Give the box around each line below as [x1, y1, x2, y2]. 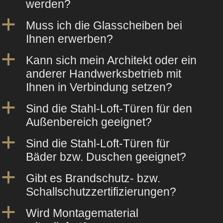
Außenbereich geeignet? [26, 115, 152, 128]
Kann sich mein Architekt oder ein [26, 53, 197, 67]
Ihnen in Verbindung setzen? [26, 80, 172, 94]
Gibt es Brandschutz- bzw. [26, 171, 160, 185]
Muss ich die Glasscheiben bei [26, 18, 182, 32]
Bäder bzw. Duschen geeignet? [26, 150, 186, 163]
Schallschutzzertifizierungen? [26, 185, 176, 198]
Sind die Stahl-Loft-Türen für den [26, 102, 192, 115]
